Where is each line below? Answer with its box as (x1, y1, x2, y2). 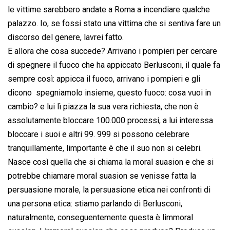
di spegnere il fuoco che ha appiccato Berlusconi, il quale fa (8, 60, 220, 70)
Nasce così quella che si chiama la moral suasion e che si (8, 157, 214, 167)
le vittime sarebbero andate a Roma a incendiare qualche (8, 5, 210, 15)
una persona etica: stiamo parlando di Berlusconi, (8, 199, 182, 209)
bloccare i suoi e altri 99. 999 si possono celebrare (8, 129, 189, 140)
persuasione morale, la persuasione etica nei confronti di (8, 185, 210, 195)
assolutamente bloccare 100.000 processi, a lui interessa (8, 116, 213, 126)
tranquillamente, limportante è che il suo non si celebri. (8, 143, 202, 154)
